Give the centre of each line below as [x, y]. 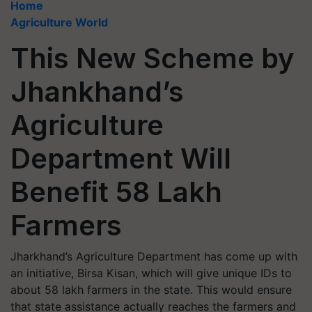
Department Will [121, 158]
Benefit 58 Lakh [116, 192]
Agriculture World [59, 22]
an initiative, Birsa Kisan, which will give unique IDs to [151, 273]
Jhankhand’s [97, 92]
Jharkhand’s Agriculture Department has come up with [154, 256]
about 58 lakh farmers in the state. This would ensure [151, 290]
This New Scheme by [153, 58]
